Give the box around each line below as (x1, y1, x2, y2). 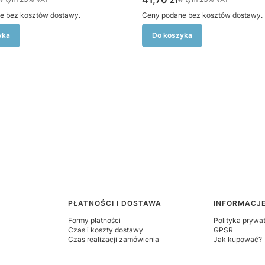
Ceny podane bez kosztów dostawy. (142, 11, 263, 20)
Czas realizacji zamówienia (68, 235, 160, 244)
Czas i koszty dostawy (68, 225, 144, 234)
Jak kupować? (213, 235, 262, 244)
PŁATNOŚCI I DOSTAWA (68, 199, 162, 208)
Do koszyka (152, 31, 192, 40)
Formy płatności (68, 216, 121, 225)
